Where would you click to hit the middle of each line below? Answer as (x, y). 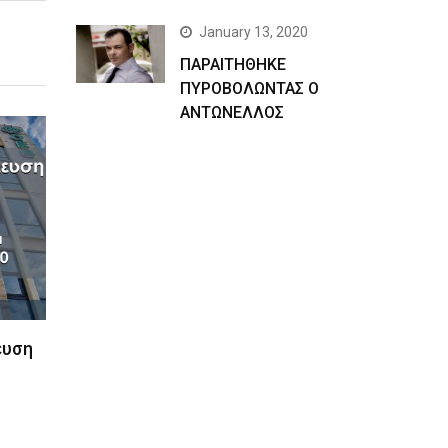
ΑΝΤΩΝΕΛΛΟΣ (232, 112)
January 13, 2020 (254, 31)
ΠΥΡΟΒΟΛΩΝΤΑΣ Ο (250, 88)
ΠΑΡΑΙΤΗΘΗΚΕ (233, 64)
